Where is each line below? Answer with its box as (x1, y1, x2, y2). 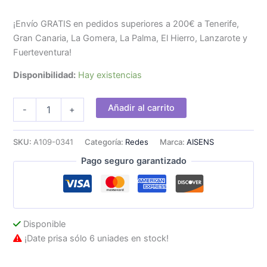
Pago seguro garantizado (80, 156, 187, 167)
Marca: (160, 136, 187, 147)
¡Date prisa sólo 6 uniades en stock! (22, 233, 169, 244)
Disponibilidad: (13, 70, 76, 81)
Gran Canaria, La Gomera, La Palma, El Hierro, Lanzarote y (13, 32, 248, 44)
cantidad (13, 204, 48, 215)
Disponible (21, 219, 66, 230)
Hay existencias (78, 70, 142, 81)
